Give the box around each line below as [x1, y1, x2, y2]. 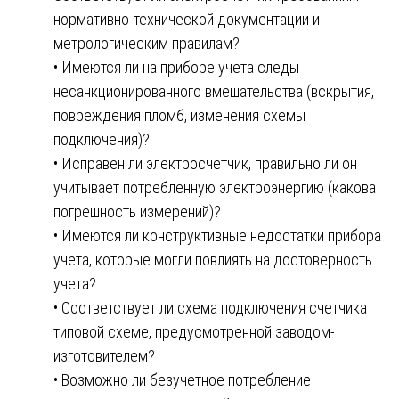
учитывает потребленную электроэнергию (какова [53, 177, 376, 197]
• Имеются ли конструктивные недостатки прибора [53, 225, 381, 245]
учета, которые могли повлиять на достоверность [53, 249, 372, 269]
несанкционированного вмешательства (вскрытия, [53, 81, 374, 101]
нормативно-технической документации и [53, 9, 320, 28]
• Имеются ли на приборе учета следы [53, 57, 299, 77]
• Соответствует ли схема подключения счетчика [53, 297, 367, 317]
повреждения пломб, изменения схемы [53, 105, 305, 125]
